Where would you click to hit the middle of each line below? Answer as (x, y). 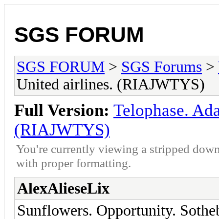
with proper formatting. (74, 163)
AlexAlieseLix (63, 188)
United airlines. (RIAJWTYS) (111, 84)
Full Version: (62, 110)
